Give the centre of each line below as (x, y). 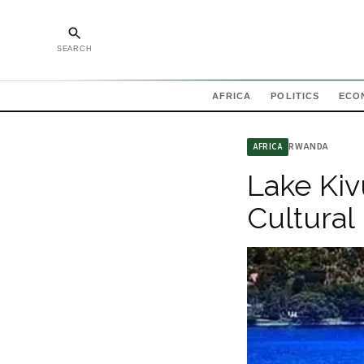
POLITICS (295, 96)
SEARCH (75, 49)
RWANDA (309, 147)
